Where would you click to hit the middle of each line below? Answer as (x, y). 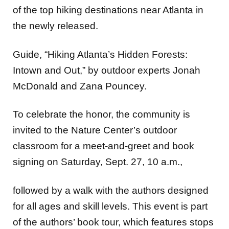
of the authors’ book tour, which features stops (113, 222)
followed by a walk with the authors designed (111, 190)
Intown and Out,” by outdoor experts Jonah (107, 70)
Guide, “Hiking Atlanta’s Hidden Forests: (100, 54)
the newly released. (55, 26)
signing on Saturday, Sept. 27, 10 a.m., (99, 162)
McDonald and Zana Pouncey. (80, 86)
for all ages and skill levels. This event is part (110, 206)
